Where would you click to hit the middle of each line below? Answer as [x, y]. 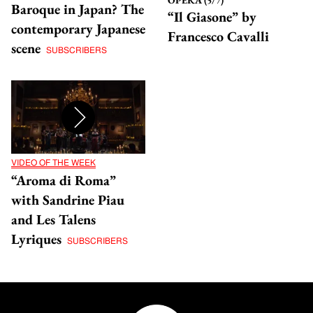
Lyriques [36, 239]
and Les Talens [53, 220]
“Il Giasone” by [212, 16]
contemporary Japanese [78, 28]
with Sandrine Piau [68, 200]
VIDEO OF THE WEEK [53, 163]
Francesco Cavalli [218, 36]
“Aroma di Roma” [64, 181]
